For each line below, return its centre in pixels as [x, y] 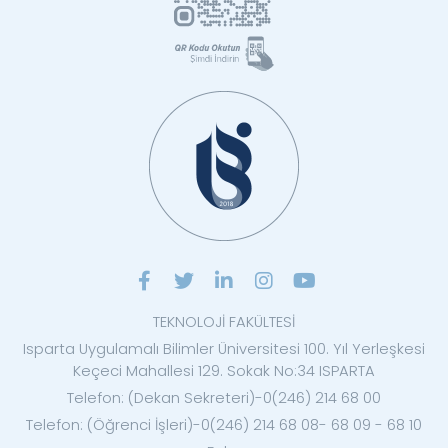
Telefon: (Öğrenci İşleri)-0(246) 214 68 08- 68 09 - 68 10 [224, 425]
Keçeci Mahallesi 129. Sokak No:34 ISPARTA [224, 371]
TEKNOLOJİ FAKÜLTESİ [224, 322]
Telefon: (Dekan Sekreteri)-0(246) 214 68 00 [224, 398]
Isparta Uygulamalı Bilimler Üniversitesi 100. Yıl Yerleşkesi [224, 349]
